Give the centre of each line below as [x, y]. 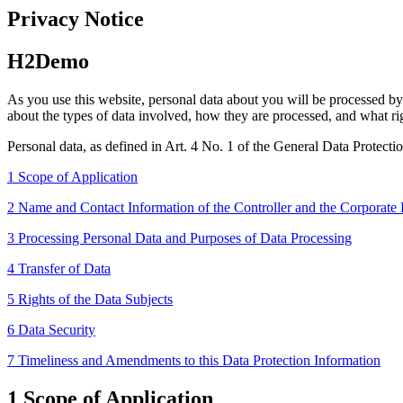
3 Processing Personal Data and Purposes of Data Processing [179, 237]
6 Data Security [51, 329]
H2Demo [48, 61]
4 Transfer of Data [59, 268]
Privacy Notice [76, 19]
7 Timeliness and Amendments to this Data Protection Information [194, 360]
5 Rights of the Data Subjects [90, 299]
